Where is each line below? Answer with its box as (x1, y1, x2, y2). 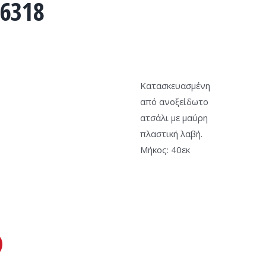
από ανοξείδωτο (140, 96, 208, 107)
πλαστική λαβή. (140, 128, 202, 140)
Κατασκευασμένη (140, 80, 210, 91)
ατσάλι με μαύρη (140, 112, 208, 123)
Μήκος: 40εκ (140, 144, 190, 156)
